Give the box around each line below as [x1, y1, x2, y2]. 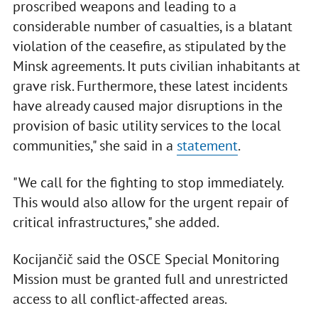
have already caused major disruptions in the [12, 97, 283, 116]
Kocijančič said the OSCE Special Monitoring [12, 250, 280, 269]
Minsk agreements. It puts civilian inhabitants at [12, 57, 300, 76]
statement [176, 136, 238, 155]
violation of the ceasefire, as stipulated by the [12, 37, 286, 56]
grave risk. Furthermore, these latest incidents [12, 77, 287, 96]
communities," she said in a [12, 136, 177, 155]
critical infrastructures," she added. [12, 213, 219, 232]
